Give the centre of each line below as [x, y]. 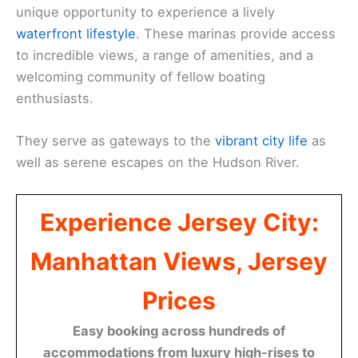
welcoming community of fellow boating [141, 76]
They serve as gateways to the [115, 140]
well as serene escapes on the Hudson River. [158, 162]
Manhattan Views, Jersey [179, 262]
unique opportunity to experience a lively [145, 12]
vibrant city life [261, 140]
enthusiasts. [55, 98]
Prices [179, 301]
